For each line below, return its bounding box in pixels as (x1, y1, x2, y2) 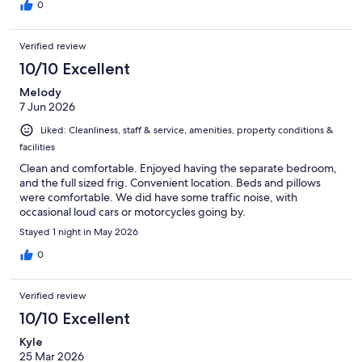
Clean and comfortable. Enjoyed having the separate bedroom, (19, 160, 337, 175)
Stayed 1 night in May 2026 (19, 225, 138, 238)
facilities (19, 140, 55, 154)
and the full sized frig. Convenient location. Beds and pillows (19, 175, 321, 190)
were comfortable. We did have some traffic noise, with (19, 189, 297, 204)
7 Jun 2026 (19, 99, 75, 114)
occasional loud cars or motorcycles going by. (19, 204, 246, 219)
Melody (19, 84, 61, 99)
